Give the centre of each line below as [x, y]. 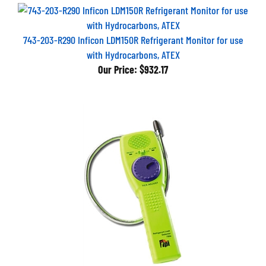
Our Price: [118, 65]
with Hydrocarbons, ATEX [133, 50]
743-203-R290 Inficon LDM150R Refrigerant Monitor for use [133, 35]
